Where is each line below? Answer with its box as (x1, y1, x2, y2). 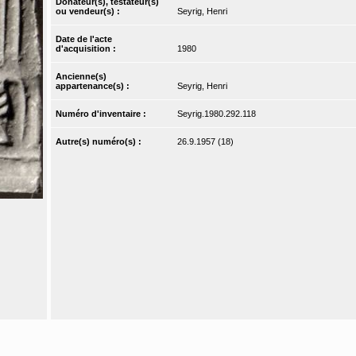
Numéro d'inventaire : (56, 109, 149, 119)
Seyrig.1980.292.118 (176, 109, 256, 119)
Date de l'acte (56, 34, 113, 44)
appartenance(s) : (56, 81, 133, 91)
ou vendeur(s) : (56, 6, 123, 17)
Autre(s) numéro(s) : (56, 137, 145, 147)
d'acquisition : (56, 44, 119, 54)
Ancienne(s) (56, 72, 107, 82)
